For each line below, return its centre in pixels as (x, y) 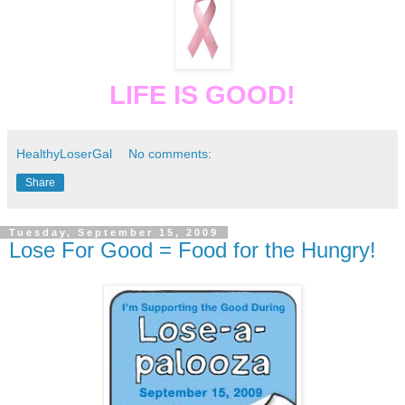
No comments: (170, 153)
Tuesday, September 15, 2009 (114, 232)
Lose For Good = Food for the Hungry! (193, 250)
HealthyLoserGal (64, 153)
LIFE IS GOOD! (202, 94)
